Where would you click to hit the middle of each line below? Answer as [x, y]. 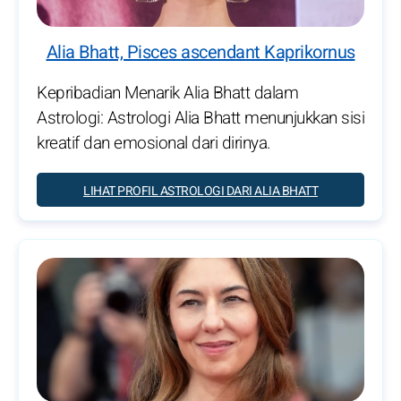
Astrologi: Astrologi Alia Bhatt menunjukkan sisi [200, 119]
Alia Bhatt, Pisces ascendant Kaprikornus [200, 53]
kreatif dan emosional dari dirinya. [154, 144]
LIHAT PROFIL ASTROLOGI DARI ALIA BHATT [200, 192]
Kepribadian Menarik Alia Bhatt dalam [167, 94]
